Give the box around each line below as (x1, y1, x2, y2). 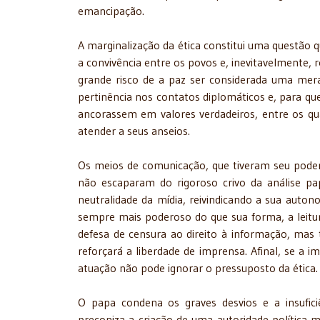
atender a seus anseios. (78, 124, 190, 139)
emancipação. (78, 4, 144, 19)
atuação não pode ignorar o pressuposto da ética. (78, 261, 318, 276)
